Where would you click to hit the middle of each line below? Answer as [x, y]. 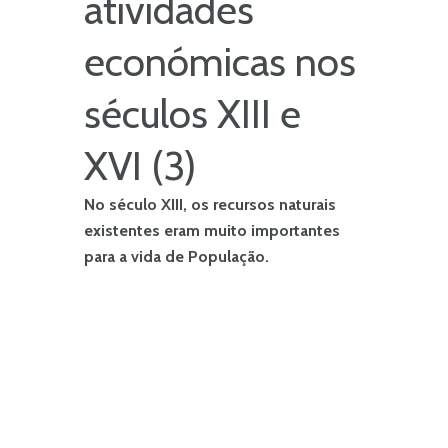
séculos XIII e [192, 113]
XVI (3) [140, 165]
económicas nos [220, 61]
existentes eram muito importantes [212, 230]
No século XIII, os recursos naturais [210, 204]
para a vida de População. [176, 256]
